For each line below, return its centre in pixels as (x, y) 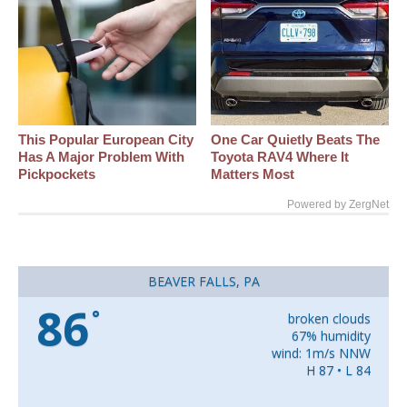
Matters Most (253, 174)
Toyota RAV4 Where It (280, 156)
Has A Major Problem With (101, 156)
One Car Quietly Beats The (296, 139)
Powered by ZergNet (338, 204)
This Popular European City (106, 139)
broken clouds (329, 318)
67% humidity (331, 335)
